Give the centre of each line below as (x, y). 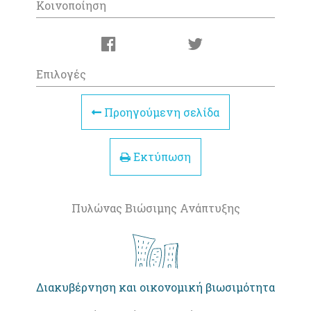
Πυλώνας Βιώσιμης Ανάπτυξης (155, 208)
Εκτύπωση (161, 156)
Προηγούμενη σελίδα (160, 112)
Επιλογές (61, 74)
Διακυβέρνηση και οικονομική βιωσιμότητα (155, 287)
